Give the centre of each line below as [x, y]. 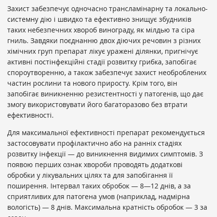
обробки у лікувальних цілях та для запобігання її [90, 175]
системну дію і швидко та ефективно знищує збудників [99, 19]
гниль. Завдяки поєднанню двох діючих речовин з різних [104, 41]
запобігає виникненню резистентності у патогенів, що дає [105, 94]
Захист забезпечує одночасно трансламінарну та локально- [108, 9]
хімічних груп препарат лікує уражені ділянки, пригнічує [103, 51]
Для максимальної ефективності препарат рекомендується [106, 133]
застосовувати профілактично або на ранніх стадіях [94, 143]
